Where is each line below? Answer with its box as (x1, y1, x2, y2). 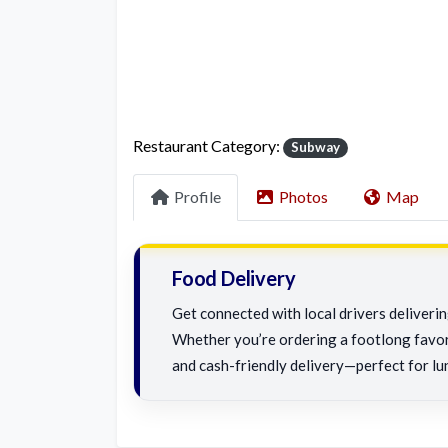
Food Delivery (172, 266, 296, 291)
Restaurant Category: (133, 136, 283, 156)
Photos (279, 187, 328, 207)
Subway (291, 139, 341, 156)
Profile (174, 187, 221, 207)
